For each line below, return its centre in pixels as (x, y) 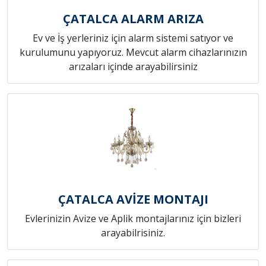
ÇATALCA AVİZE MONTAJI (133, 199)
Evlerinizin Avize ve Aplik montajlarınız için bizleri (133, 218)
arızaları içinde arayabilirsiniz (133, 66)
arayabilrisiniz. (133, 232)
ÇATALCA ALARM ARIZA (133, 18)
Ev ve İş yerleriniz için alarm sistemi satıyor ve (133, 38)
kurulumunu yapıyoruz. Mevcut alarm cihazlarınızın (133, 52)
